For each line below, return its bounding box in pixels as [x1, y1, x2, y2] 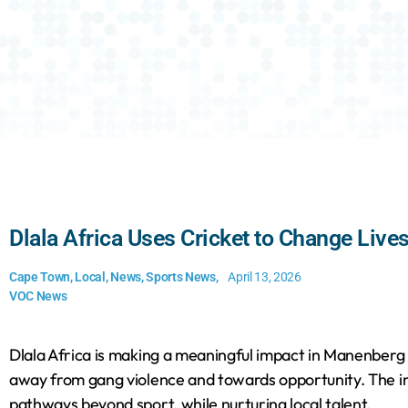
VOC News [9, 289, 67, 304]
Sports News [146, 270, 216, 285]
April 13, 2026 [228, 270, 301, 285]
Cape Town [9, 270, 71, 285]
